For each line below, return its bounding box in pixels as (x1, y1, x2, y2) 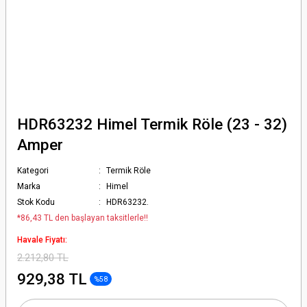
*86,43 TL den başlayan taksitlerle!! (17, 213, 148, 223)
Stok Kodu (17, 197, 55, 207)
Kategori (17, 166, 49, 175)
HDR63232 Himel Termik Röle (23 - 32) (17, 115, 287, 133)
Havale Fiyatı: (17, 235, 67, 245)
